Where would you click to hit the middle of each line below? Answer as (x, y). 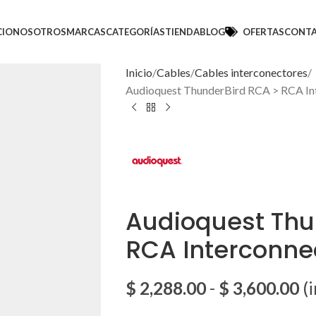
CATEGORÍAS (136, 31)
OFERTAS (264, 31)
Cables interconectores (251, 72)
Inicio (139, 72)
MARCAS (86, 31)
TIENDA (183, 31)
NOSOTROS (40, 31)
